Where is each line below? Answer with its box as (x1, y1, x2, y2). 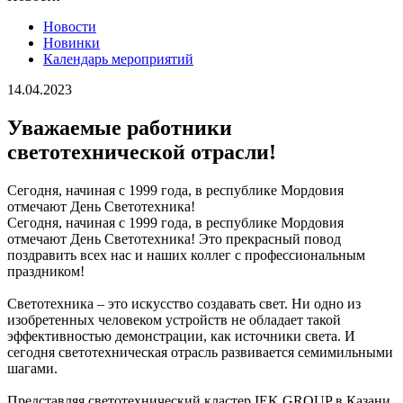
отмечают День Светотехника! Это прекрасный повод (7, 230, 341, 246)
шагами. (7, 360, 58, 376)
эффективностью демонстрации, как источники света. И (7, 327, 355, 344)
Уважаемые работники (7, 115, 232, 139)
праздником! (7, 263, 85, 279)
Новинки (43, 35, 100, 50)
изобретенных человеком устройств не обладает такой (7, 311, 341, 327)
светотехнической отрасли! (7, 139, 276, 164)
